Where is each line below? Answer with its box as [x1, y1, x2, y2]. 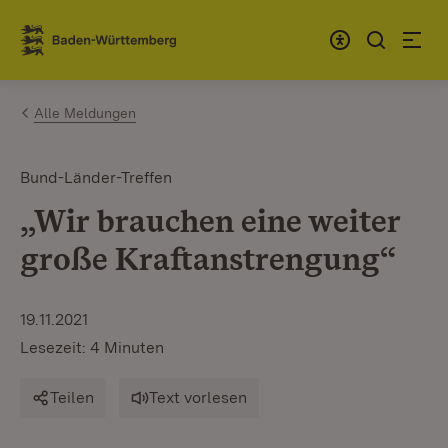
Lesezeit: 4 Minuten [20, 338, 164, 357]
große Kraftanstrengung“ [20, 239, 396, 278]
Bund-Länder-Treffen [20, 168, 172, 187]
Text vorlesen [149, 388, 247, 407]
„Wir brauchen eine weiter [20, 201, 400, 240]
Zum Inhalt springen [50, 21, 214, 42]
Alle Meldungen [34, 105, 136, 121]
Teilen [50, 388, 94, 407]
